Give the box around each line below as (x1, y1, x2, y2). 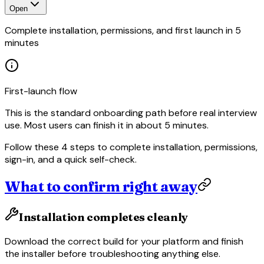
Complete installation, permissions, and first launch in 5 (5, 24, 241, 37)
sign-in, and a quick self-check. (5, 153, 137, 166)
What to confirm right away (5, 178, 197, 196)
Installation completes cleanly (19, 210, 188, 224)
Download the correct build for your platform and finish (5, 235, 243, 247)
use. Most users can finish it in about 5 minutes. (5, 119, 209, 132)
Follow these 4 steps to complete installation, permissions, (5, 141, 258, 154)
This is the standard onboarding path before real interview (5, 107, 257, 120)
